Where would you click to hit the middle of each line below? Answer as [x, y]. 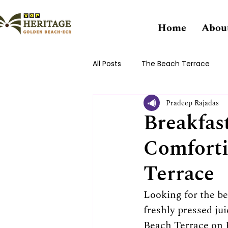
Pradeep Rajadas [192, 103]
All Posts [107, 63]
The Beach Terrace [176, 63]
